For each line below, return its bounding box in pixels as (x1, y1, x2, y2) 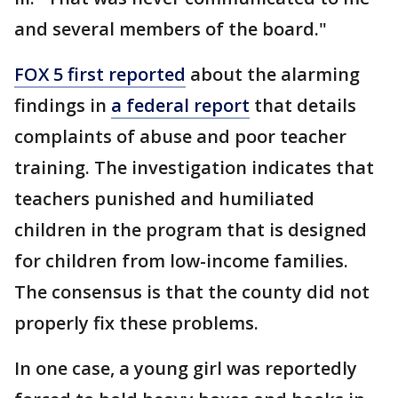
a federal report (111, 93, 250, 117)
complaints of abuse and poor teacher (14, 124, 346, 148)
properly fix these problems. (14, 311, 259, 335)
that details (250, 93, 356, 117)
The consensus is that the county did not (14, 280, 370, 304)
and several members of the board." (14, 17, 327, 41)
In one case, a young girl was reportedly (14, 356, 357, 380)
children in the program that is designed (14, 218, 367, 242)
